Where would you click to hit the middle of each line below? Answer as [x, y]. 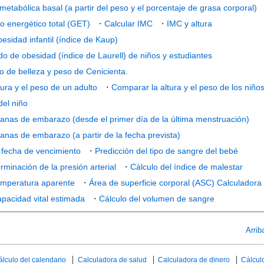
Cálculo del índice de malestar [186, 167]
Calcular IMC [128, 24]
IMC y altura [189, 24]
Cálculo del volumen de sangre [156, 199]
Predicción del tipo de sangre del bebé [166, 151]
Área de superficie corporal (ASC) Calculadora [175, 183]
